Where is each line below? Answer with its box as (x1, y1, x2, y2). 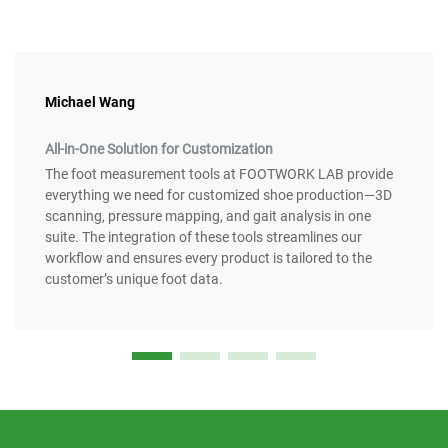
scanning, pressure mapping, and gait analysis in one (45, 208, 371, 225)
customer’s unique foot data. (45, 271, 223, 288)
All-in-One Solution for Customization (45, 141, 273, 158)
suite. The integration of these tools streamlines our (45, 229, 362, 246)
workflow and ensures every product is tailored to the (45, 250, 372, 267)
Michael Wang (45, 94, 135, 111)
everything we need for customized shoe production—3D (45, 187, 392, 204)
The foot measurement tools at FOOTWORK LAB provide (45, 166, 393, 183)
